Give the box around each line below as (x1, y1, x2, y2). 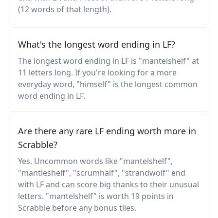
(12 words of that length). (18, 4, 111, 15)
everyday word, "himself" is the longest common (18, 79, 198, 90)
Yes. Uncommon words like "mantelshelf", (18, 156, 173, 166)
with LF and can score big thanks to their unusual (18, 179, 199, 190)
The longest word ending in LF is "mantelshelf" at (18, 55, 199, 66)
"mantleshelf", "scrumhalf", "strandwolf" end (18, 167, 185, 178)
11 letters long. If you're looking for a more (18, 67, 177, 78)
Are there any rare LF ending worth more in (18, 125, 196, 137)
